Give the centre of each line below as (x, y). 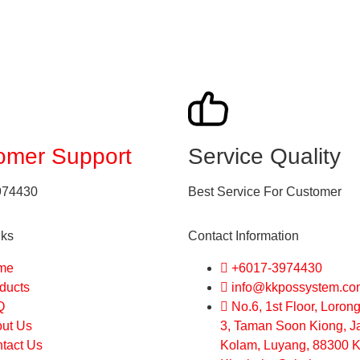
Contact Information (243, 235)
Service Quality (264, 157)
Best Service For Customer (265, 192)
